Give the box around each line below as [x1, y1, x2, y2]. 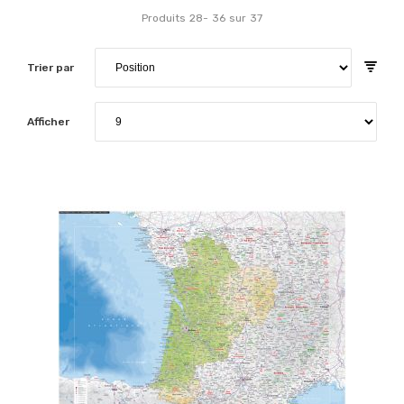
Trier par [27, 61, 74, 74]
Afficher [27, 115, 69, 128]
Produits [142, 12, 186, 24]
